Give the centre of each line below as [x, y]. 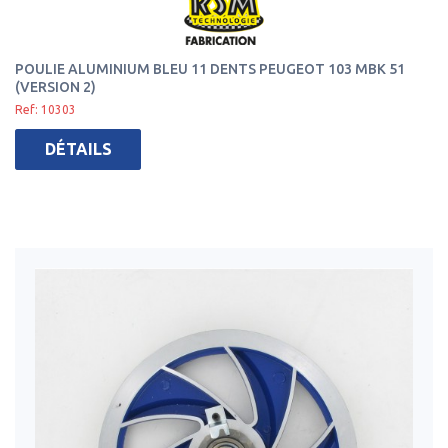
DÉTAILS [78, 149]
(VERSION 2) [55, 87]
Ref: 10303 [45, 109]
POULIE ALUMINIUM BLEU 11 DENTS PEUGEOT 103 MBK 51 [210, 69]
